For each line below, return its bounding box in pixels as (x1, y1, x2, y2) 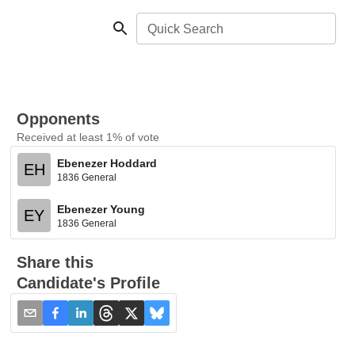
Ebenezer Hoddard (57, 156, 158, 170)
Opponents (17, 110, 101, 128)
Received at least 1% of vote (17, 131, 160, 143)
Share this (17, 254, 94, 271)
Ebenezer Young (57, 202, 146, 216)
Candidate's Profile (17, 274, 161, 292)
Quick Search (147, 22, 223, 36)
